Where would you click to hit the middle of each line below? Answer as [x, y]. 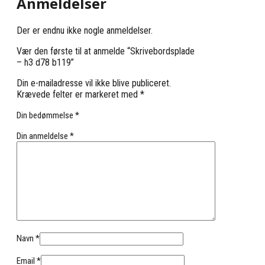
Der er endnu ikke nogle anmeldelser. [85, 30]
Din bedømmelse [46, 115]
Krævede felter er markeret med [78, 94]
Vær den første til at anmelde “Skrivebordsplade [106, 51]
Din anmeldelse [43, 136]
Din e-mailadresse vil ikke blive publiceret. [94, 83]
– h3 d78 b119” [45, 62]
